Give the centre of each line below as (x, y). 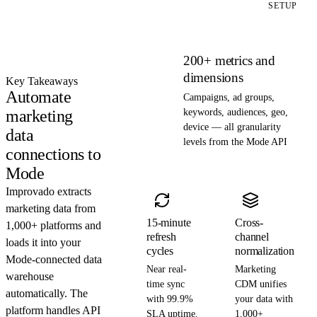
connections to (53, 155)
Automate (39, 97)
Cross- (249, 223)
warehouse (30, 277)
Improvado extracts (48, 192)
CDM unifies (261, 284)
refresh (161, 237)
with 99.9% (169, 299)
